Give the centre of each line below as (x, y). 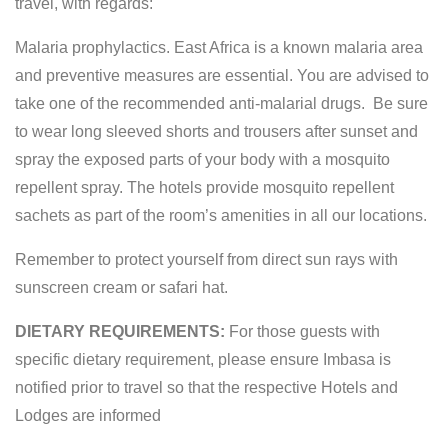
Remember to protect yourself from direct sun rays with (206, 259)
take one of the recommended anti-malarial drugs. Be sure (221, 103)
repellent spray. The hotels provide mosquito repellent (204, 187)
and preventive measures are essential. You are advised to (222, 75)
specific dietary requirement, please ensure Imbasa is (203, 359)
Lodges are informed (88, 415)
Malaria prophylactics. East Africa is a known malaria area (219, 47)
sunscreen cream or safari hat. (121, 287)
